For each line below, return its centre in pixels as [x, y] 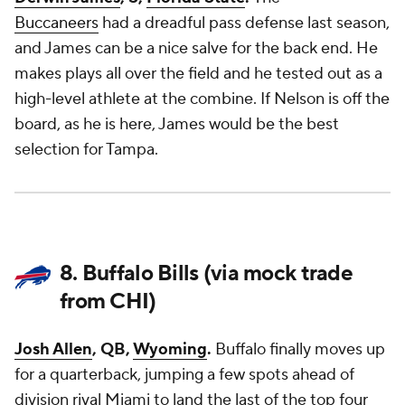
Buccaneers [57, 23]
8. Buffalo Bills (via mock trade [206, 273]
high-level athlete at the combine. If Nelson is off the [202, 99]
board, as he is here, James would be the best [177, 124]
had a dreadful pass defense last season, [244, 23]
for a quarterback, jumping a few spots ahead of [184, 375]
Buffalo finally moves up [298, 349]
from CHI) [108, 301]
